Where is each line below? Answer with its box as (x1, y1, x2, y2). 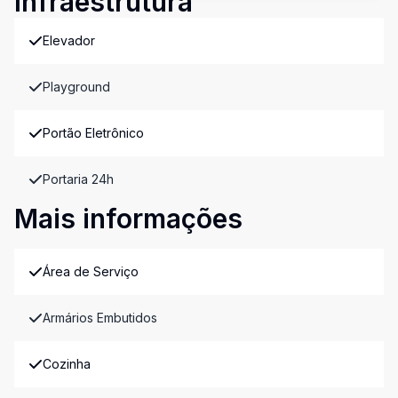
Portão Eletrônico (43, 125, 144, 140)
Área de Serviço (43, 264, 139, 279)
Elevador (43, 33, 95, 48)
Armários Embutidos (43, 310, 157, 325)
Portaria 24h (43, 171, 114, 187)
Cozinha (43, 356, 91, 371)
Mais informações (14, 203, 243, 235)
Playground (43, 79, 110, 94)
